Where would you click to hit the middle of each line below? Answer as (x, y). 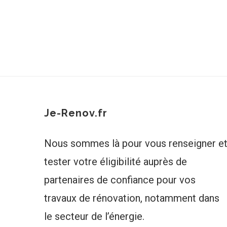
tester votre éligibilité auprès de (116, 161)
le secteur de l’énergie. (94, 216)
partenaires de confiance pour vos (120, 180)
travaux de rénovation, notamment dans (132, 198)
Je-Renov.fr (76, 113)
